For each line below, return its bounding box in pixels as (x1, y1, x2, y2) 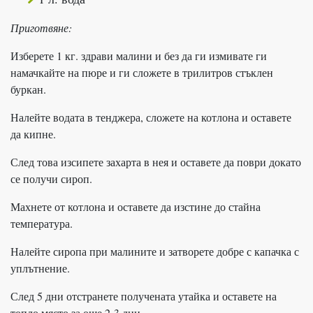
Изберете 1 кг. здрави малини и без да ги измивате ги (10, 48, 267, 63)
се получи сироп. (10, 170, 92, 186)
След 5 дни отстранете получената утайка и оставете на (10, 288, 277, 303)
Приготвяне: (10, 20, 72, 35)
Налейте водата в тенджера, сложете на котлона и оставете (10, 109, 291, 124)
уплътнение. (10, 260, 70, 275)
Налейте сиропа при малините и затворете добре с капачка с (10, 243, 299, 259)
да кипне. (10, 126, 56, 141)
